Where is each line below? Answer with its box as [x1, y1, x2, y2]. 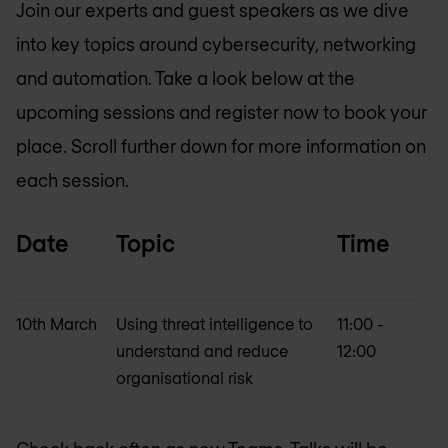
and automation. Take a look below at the [16, 66, 355, 89]
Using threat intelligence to [116, 314, 314, 334]
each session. [16, 168, 129, 191]
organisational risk [116, 368, 254, 388]
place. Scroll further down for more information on [16, 134, 426, 157]
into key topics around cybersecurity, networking [16, 32, 416, 55]
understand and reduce [116, 341, 289, 361]
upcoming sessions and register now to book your [16, 100, 427, 123]
